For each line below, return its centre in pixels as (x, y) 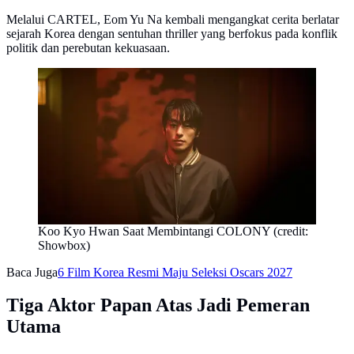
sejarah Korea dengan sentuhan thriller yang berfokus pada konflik (172, 33)
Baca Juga (32, 272)
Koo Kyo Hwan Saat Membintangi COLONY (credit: (173, 231)
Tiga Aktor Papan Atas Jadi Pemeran (158, 305)
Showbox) (64, 245)
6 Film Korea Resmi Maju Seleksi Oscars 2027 (175, 272)
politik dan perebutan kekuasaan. (88, 47)
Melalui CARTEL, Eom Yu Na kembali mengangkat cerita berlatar (173, 19)
